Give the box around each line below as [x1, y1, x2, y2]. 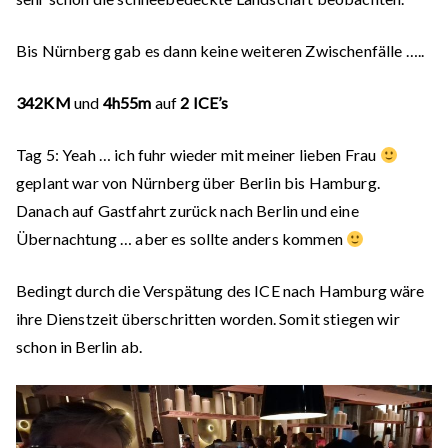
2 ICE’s [180, 93, 229, 112]
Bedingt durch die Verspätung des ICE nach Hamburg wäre [16, 281, 425, 300]
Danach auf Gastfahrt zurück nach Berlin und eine [16, 201, 359, 220]
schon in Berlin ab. [16, 337, 143, 356]
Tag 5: [16, 145, 59, 164]
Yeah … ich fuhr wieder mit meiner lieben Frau [58, 145, 380, 164]
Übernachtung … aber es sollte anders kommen [16, 229, 347, 248]
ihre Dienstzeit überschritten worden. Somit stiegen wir [16, 309, 400, 328]
